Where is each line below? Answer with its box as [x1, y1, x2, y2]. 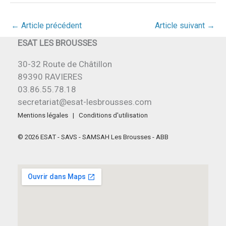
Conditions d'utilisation [79, 111, 149, 119]
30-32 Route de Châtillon [18, 59, 112, 69]
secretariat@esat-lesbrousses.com [18, 96, 152, 107]
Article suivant [155, 20, 207, 30]
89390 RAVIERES [18, 71, 82, 82]
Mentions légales [18, 111, 68, 119]
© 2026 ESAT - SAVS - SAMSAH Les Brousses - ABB [18, 133, 168, 141]
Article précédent [19, 20, 82, 30]
